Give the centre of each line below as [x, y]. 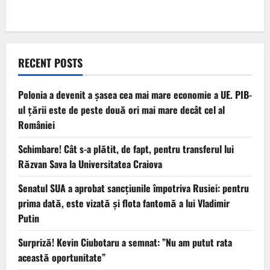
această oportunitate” [62, 257]
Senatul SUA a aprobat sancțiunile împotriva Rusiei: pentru [133, 188]
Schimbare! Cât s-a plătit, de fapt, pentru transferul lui [126, 149]
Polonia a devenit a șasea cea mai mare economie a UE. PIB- [135, 94]
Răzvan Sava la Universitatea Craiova [90, 164]
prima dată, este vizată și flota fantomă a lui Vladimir [124, 203]
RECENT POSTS [50, 62]
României [36, 124]
